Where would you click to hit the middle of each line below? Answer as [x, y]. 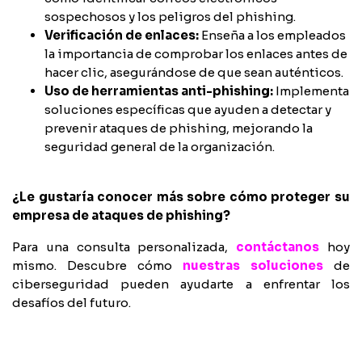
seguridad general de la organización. [160, 146]
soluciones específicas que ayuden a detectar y [188, 109]
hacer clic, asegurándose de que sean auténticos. [194, 72]
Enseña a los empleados [274, 35]
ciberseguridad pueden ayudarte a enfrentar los [181, 284]
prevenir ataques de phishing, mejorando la [179, 128]
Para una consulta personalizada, [124, 246]
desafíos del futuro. [72, 302]
